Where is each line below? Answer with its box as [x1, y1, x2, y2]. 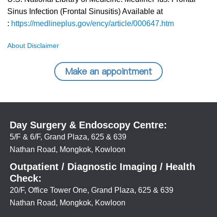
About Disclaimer [7, 41, 59, 49]
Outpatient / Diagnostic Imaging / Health [10, 161, 195, 172]
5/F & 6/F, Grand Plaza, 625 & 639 [10, 132, 126, 141]
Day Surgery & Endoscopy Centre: [10, 119, 167, 130]
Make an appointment [65, 65, 152, 77]
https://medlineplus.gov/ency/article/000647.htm [11, 19, 174, 28]
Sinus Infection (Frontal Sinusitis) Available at [7, 7, 163, 15]
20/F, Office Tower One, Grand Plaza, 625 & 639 [10, 186, 173, 194]
